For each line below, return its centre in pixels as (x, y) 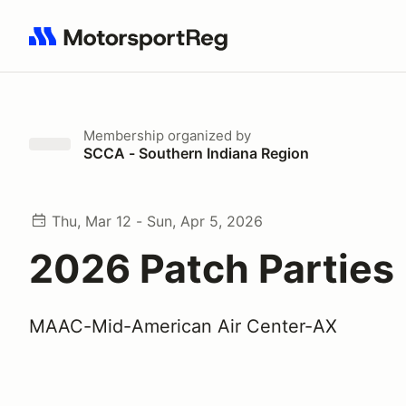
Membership (124, 135)
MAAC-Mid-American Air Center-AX (183, 326)
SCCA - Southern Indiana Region (196, 153)
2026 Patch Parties (212, 268)
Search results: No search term (134, 46)
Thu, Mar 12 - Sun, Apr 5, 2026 (157, 221)
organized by (208, 135)
